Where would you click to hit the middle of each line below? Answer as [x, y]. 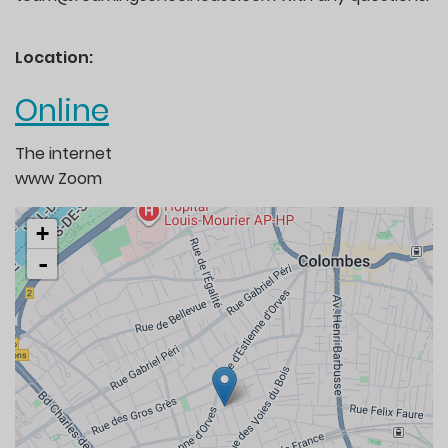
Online [62, 111]
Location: [55, 58]
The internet [63, 153]
